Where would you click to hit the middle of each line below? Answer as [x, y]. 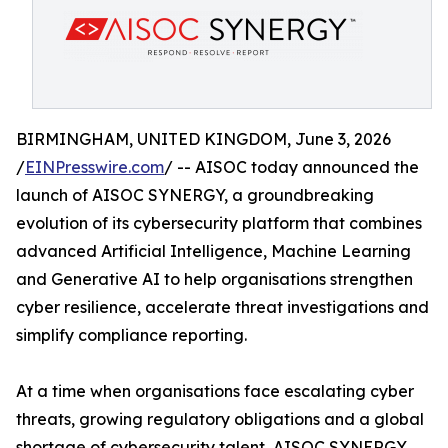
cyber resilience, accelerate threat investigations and [222, 307]
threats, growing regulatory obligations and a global [220, 419]
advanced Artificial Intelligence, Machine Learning [213, 251]
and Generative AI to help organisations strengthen [214, 279]
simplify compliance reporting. [131, 335]
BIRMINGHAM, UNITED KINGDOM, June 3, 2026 [203, 139]
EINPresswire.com [94, 167]
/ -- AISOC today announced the [291, 167]
